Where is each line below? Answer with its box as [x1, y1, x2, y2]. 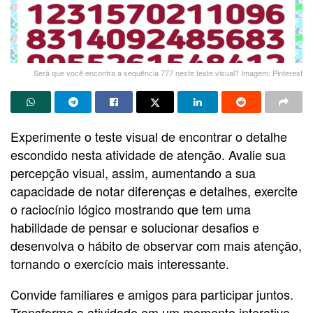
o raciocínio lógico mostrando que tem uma [10, 199, 251, 218]
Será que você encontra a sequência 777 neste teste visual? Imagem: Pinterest [34, 66, 303, 78]
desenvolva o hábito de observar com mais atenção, [10, 235, 302, 254]
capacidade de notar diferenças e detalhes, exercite [10, 181, 298, 200]
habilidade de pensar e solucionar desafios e [10, 217, 259, 236]
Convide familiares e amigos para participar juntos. [10, 284, 293, 303]
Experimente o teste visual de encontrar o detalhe [10, 126, 287, 145]
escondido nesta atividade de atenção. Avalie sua [10, 145, 286, 163]
